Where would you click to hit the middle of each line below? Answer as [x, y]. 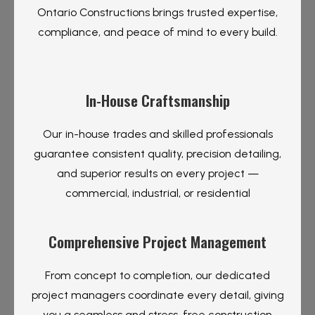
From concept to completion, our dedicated [157, 275]
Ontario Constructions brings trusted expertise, [157, 12]
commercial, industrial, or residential [157, 193]
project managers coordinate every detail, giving [157, 295]
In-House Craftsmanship [157, 100]
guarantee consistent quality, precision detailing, [157, 153]
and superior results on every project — [157, 173]
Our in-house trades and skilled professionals [157, 134]
